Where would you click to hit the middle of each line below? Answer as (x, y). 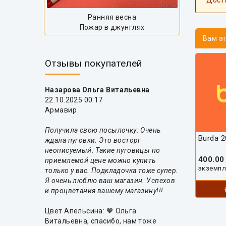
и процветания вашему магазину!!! (104, 191)
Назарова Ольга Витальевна (97, 90)
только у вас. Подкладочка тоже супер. (112, 171)
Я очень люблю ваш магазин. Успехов (110, 181)
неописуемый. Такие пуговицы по (103, 151)
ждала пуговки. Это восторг (93, 140)
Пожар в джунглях (112, 27)
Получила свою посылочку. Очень (103, 130)
